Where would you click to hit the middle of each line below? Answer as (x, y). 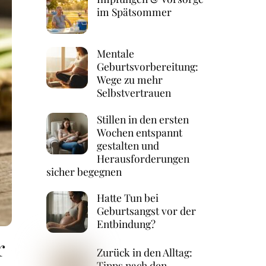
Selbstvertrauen (134, 93)
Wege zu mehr (129, 80)
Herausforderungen (143, 158)
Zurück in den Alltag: (144, 252)
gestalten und (128, 145)
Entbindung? (126, 223)
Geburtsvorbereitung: (147, 66)
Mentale (115, 53)
